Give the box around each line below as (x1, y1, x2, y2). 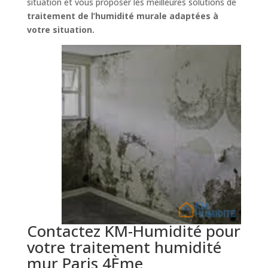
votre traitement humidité (26, 236, 221, 258)
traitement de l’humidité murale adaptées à (26, 10, 218, 22)
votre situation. (26, 23, 95, 35)
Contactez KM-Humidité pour (26, 220, 240, 242)
